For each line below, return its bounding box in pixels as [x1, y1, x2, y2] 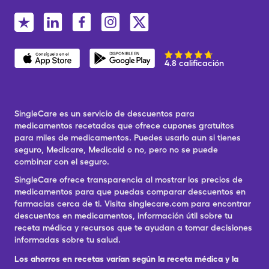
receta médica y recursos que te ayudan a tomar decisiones [14, 223, 252, 232]
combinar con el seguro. [14, 157, 109, 166]
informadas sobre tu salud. [14, 235, 121, 244]
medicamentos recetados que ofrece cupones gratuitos [14, 121, 234, 130]
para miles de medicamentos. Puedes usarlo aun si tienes [14, 133, 241, 142]
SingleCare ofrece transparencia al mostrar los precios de [14, 175, 243, 184]
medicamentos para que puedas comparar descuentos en [14, 187, 246, 196]
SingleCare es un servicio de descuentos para [14, 109, 195, 118]
